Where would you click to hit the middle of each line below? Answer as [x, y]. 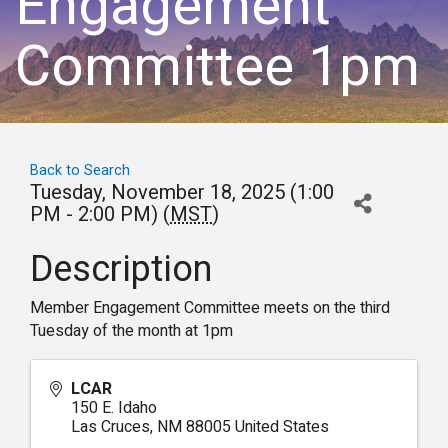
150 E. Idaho [114, 408]
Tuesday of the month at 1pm [131, 331]
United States [282, 427]
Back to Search [80, 170]
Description [121, 269]
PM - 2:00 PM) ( [100, 214]
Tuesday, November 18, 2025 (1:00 [182, 192]
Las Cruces [110, 427]
